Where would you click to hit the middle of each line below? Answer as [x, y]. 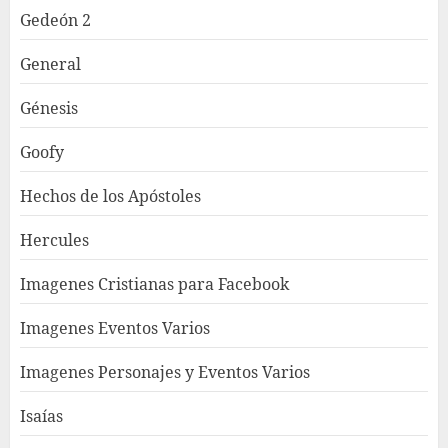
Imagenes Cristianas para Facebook [154, 283]
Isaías [41, 415]
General [50, 63]
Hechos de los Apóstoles [110, 195]
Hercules [54, 239]
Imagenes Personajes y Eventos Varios [165, 371]
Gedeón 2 [55, 19]
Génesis [49, 107]
